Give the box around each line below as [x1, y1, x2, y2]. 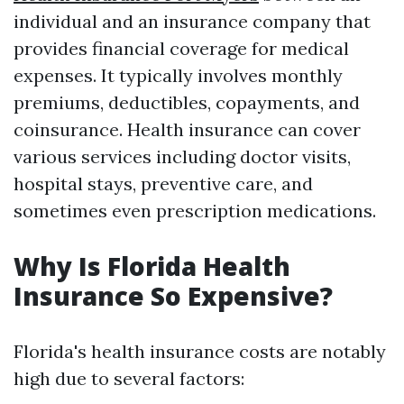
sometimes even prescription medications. [14, 199, 376, 222]
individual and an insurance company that [14, 10, 371, 32]
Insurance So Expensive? [14, 279, 333, 313]
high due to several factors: [14, 367, 244, 390]
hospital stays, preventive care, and [14, 172, 313, 195]
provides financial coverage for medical [14, 37, 349, 60]
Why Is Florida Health [14, 249, 290, 283]
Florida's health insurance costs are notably [14, 340, 386, 363]
